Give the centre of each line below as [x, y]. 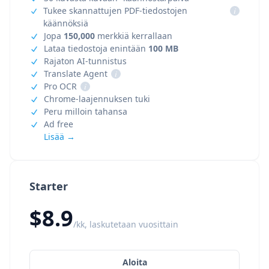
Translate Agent [76, 74]
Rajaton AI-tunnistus [85, 61]
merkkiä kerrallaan [134, 36]
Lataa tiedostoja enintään [96, 48]
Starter [49, 186]
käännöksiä [66, 23]
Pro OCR [60, 86]
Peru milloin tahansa [86, 111]
